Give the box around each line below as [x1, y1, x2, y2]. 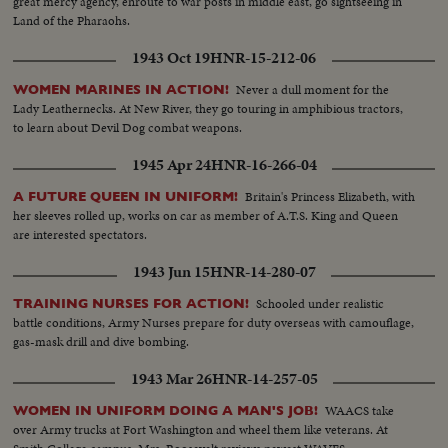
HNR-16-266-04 [210, 154, 317, 177]
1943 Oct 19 [132, 47, 210, 70]
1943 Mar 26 [130, 368, 212, 391]
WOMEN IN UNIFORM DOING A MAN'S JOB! [13, 403, 319, 419]
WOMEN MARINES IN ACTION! [13, 82, 230, 98]
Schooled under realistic [256, 294, 385, 314]
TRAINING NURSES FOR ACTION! [13, 296, 250, 312]
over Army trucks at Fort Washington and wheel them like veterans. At [13, 420, 389, 440]
